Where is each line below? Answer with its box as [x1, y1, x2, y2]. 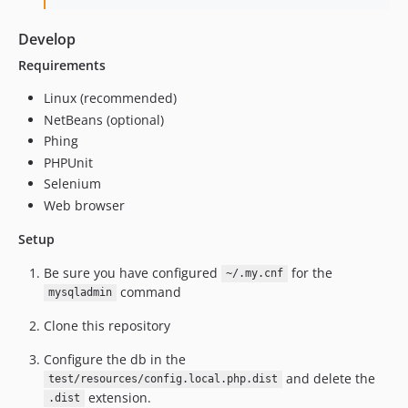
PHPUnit [44, 153, 93, 171]
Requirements [18, 56, 106, 74]
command [116, 282, 181, 301]
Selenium [44, 175, 101, 192]
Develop [18, 29, 76, 49]
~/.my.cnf [225, 267, 283, 280]
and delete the [281, 369, 375, 387]
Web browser [44, 196, 125, 214]
